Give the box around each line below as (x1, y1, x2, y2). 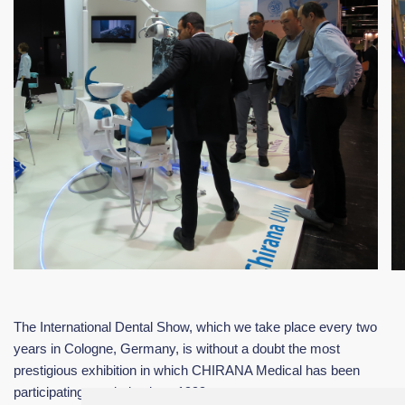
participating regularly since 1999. (14, 384, 210, 400)
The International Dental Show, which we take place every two (14, 319, 377, 334)
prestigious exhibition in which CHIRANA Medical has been (14, 363, 360, 378)
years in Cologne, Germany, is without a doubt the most (14, 341, 340, 356)
